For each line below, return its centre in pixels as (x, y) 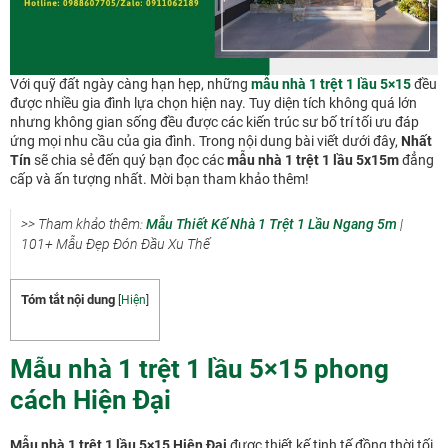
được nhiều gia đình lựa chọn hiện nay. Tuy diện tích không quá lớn (213, 102)
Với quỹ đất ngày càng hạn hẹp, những (130, 83)
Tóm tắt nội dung (68, 299)
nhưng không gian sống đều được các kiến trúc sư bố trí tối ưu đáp (214, 121)
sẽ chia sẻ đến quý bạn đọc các (129, 159)
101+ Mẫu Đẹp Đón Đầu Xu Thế (115, 243)
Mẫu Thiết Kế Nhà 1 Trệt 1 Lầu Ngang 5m (271, 223)
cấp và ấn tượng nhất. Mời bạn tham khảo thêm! (159, 178)
